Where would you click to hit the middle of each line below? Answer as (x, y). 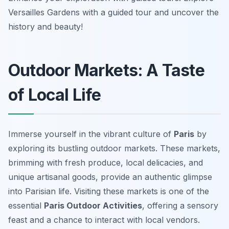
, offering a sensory (180, 206)
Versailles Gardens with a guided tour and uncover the (113, 13)
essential (26, 206)
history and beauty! (45, 27)
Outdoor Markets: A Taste (106, 71)
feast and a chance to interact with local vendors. (104, 220)
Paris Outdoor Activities (93, 206)
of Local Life (55, 95)
